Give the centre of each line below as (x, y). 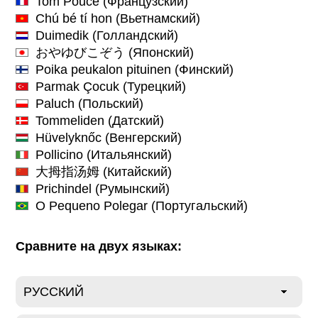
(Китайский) (136, 171)
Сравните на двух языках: (99, 247)
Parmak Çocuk (78, 86)
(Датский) (135, 120)
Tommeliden (70, 120)
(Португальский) (198, 205)
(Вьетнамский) (157, 18)
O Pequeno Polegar (92, 205)
